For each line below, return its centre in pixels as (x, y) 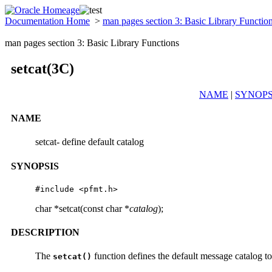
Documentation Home (47, 21)
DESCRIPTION (45, 233)
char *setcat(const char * (82, 208)
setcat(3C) (42, 68)
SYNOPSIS (35, 166)
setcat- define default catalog (90, 142)
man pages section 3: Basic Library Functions (92, 43)
